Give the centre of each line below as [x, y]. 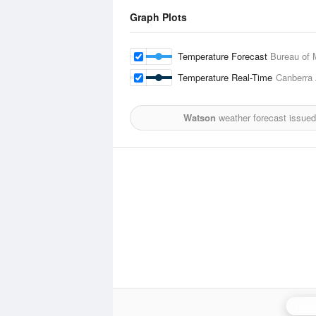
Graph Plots [158, 17]
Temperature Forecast [224, 56]
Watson [200, 117]
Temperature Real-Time [227, 77]
